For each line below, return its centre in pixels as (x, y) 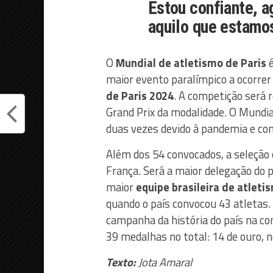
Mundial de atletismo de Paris (191, 63)
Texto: (121, 262)
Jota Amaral (164, 262)
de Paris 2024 (140, 96)
